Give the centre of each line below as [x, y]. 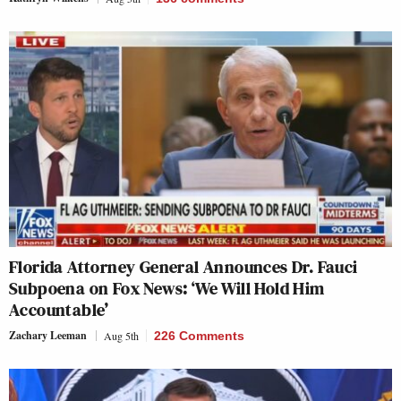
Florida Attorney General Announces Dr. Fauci [183, 266]
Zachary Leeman [48, 335]
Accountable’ [59, 309]
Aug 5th [121, 335]
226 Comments [199, 335]
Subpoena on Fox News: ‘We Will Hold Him [167, 288]
